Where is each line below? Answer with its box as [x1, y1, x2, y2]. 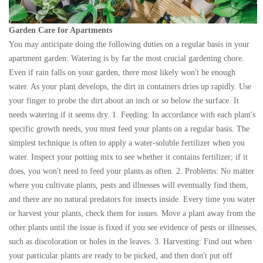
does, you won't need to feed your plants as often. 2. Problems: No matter [9, 167, 254, 176]
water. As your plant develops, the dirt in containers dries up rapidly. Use [9, 82, 251, 92]
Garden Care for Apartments [9, 26, 112, 35]
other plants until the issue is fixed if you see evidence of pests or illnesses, [9, 223, 257, 232]
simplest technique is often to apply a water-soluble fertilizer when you [9, 139, 245, 148]
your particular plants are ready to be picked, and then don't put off [9, 251, 232, 261]
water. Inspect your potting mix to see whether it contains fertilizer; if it [9, 153, 248, 162]
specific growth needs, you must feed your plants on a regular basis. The [9, 124, 249, 134]
